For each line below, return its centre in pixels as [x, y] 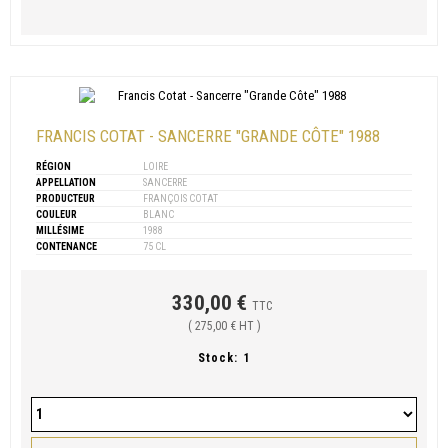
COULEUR [56, 214]
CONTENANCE [66, 246]
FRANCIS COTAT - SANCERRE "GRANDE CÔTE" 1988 [208, 135]
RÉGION [53, 166]
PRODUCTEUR [65, 198]
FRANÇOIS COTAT [179, 198]
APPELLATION [66, 182]
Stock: [217, 357]
